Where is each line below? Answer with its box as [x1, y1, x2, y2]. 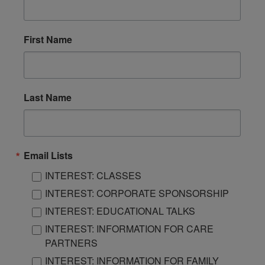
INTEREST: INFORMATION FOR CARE [45, 222, 214, 236]
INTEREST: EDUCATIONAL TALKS [45, 204, 196, 218]
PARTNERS [45, 236, 98, 250]
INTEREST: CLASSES [45, 169, 142, 183]
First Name [24, 33, 73, 47]
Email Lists [24, 148, 73, 163]
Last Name [24, 91, 72, 105]
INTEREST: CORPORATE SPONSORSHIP [45, 186, 230, 201]
